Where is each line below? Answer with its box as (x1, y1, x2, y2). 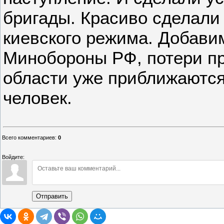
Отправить (36, 192, 68, 200)
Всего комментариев (2, 134, 55, 140)
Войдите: (2, 153, 24, 160)
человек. (3, 87, 72, 107)
